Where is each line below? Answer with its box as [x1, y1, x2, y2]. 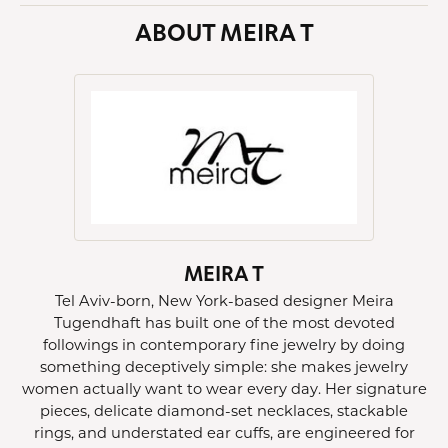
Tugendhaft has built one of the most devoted [53, 313, 395, 332]
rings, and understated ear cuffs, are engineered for [33, 423, 415, 442]
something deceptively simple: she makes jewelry [40, 357, 408, 376]
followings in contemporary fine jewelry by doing [43, 335, 405, 354]
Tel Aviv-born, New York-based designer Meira [54, 291, 394, 310]
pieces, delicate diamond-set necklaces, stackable [40, 401, 408, 420]
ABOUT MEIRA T [134, 14, 314, 49]
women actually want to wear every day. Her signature [21, 379, 427, 398]
